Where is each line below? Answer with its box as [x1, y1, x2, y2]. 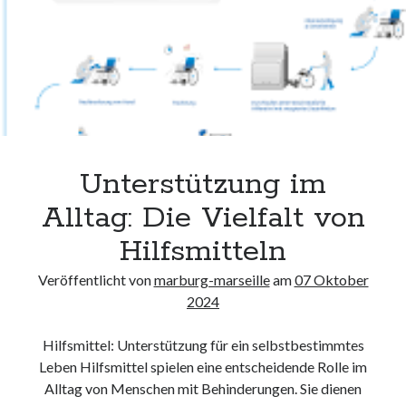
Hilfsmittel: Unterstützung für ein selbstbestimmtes [42, 336, 364, 353]
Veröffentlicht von [37, 271, 154, 288]
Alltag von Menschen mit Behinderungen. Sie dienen [44, 380, 362, 397]
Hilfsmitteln [120, 233, 286, 271]
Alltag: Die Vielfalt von [41, 199, 365, 237]
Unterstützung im [80, 166, 326, 204]
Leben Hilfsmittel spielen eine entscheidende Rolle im [39, 358, 367, 375]
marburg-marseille [153, 271, 270, 288]
